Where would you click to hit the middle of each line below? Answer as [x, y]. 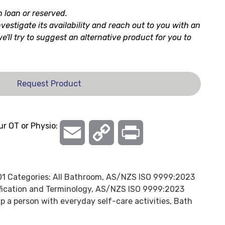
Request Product [49, 84]
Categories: [30, 177]
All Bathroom [77, 177]
